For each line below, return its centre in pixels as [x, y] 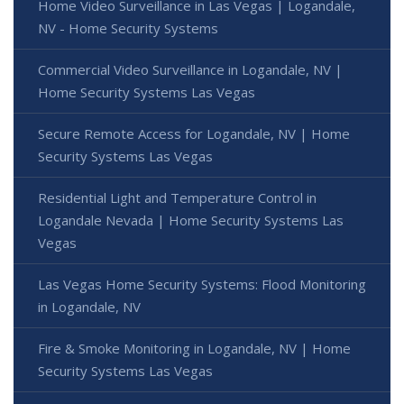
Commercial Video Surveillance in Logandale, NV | [190, 69]
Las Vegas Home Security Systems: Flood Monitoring [202, 284]
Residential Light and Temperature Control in [177, 197]
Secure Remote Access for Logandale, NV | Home [194, 133]
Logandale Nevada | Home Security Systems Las [191, 220]
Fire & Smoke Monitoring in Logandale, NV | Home [194, 348]
